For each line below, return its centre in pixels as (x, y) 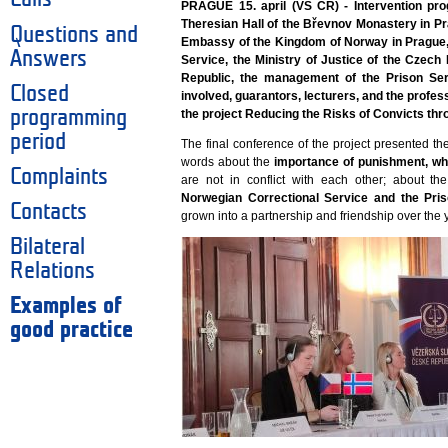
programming (68, 117)
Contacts (48, 211)
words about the (227, 162)
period (38, 141)
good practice (71, 329)
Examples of (65, 305)
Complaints (59, 176)
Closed (39, 93)
